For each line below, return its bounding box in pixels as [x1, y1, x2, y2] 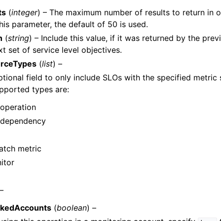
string [8, 33, 29, 43]
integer [11, 7, 37, 17]
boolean [57, 203, 87, 213]
